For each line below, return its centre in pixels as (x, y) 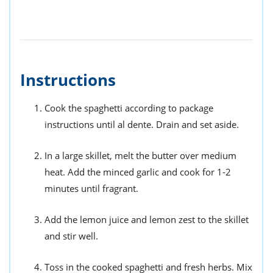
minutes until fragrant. (91, 188)
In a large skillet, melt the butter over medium (140, 155)
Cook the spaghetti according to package (129, 108)
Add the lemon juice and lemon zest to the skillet (147, 219)
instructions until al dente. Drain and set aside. (142, 124)
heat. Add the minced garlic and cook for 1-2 (138, 172)
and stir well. (71, 236)
